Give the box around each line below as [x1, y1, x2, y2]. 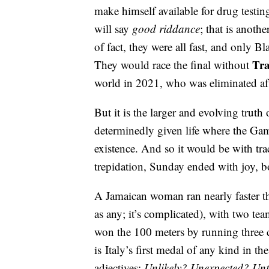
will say [94, 21, 132, 37]
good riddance [132, 21, 200, 37]
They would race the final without [94, 57, 252, 73]
